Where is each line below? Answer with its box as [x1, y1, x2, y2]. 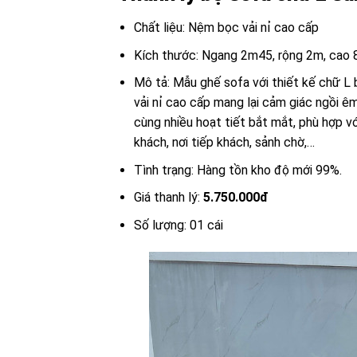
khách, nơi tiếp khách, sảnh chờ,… [133, 135, 315, 151]
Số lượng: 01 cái [133, 217, 223, 233]
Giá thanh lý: [133, 190, 203, 206]
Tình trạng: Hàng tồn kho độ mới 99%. [133, 162, 342, 178]
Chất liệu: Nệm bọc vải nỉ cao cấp [133, 19, 319, 35]
